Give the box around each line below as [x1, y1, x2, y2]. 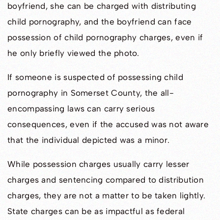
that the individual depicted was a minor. [7, 135, 170, 145]
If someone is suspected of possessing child [7, 72, 183, 82]
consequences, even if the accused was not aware [7, 119, 209, 130]
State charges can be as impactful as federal [7, 206, 185, 217]
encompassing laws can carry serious [7, 104, 155, 114]
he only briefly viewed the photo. [7, 48, 139, 58]
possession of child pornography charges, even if [7, 32, 203, 43]
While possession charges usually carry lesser [7, 159, 190, 169]
